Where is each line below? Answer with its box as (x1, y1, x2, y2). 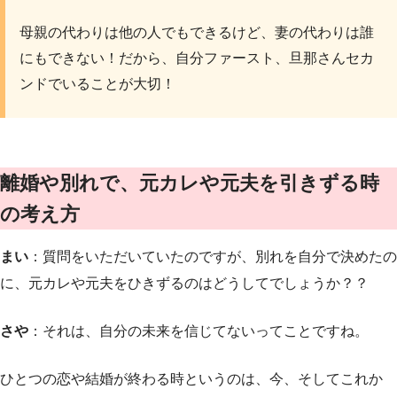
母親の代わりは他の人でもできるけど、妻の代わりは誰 (19, 25, 374, 41)
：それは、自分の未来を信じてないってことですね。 (28, 323, 369, 339)
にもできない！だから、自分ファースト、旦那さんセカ (19, 51, 374, 66)
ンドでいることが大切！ (19, 76, 175, 92)
